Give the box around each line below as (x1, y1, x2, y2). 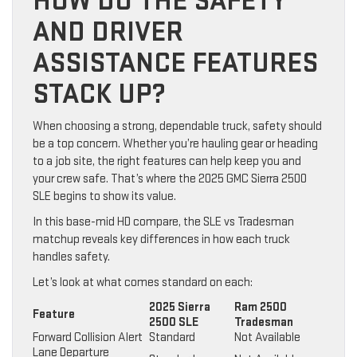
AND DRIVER (33, 15, 183, 50)
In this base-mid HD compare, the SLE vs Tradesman (33, 214, 294, 230)
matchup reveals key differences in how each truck (33, 232, 290, 248)
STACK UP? (33, 77, 166, 112)
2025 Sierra (149, 300, 210, 316)
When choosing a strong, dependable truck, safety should (33, 119, 322, 135)
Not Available (234, 330, 300, 346)
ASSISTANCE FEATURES (33, 46, 318, 81)
